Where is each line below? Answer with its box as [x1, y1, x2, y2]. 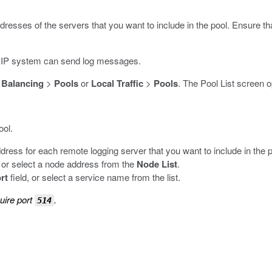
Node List [137, 157, 177, 171]
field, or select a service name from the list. [8, 171, 180, 183]
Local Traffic [91, 76, 143, 90]
